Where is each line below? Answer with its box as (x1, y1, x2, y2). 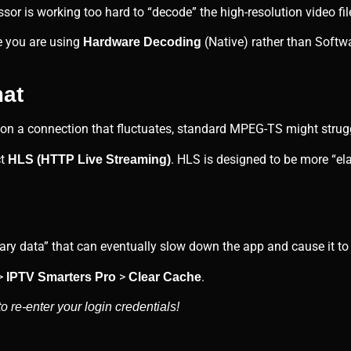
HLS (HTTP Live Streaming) (8, 152, 171, 166)
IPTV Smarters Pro (6, 270, 116, 284)
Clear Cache (128, 270, 201, 284)
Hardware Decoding (83, 34, 201, 49)
